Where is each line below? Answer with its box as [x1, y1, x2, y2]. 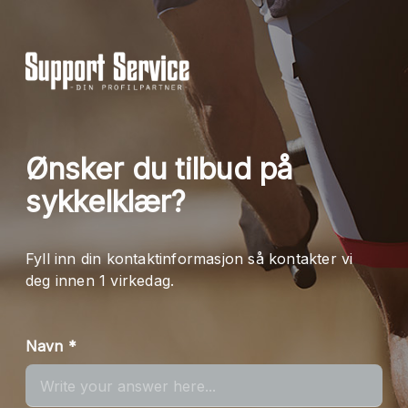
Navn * [25, 337, 76, 355]
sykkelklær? [25, 184, 187, 219]
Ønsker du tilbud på [25, 151, 292, 187]
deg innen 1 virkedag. [25, 271, 179, 290]
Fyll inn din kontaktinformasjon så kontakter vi [25, 250, 353, 268]
